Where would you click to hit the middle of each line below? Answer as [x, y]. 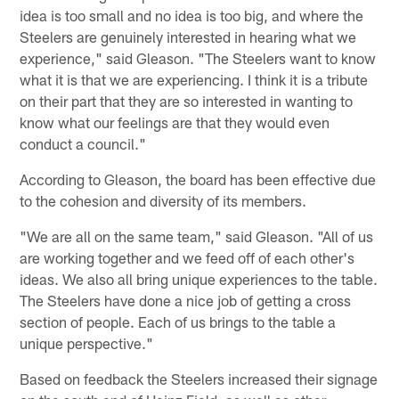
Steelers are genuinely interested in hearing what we [188, 36]
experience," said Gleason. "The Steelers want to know [198, 57]
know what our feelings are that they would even [175, 122]
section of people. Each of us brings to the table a [178, 321]
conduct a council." [83, 143]
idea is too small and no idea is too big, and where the [192, 15]
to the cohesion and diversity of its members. [163, 200]
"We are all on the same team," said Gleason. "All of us [197, 236]
